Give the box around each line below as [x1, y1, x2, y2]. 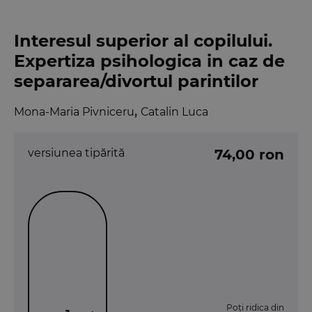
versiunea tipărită [28, 146, 125, 160]
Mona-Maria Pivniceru [14, 105, 134, 119]
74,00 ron [214, 146, 284, 164]
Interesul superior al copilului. [14, 31, 272, 52]
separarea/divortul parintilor [14, 71, 258, 92]
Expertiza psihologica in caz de [14, 51, 285, 72]
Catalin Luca [141, 105, 208, 119]
